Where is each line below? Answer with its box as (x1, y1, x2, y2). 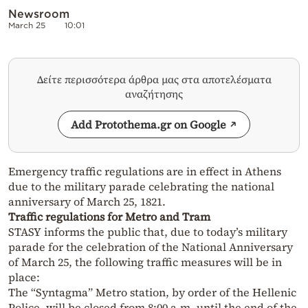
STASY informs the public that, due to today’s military (8, 224, 287, 240)
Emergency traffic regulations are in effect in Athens (8, 164, 281, 179)
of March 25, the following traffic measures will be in (8, 254, 282, 270)
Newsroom (8, 8, 69, 21)
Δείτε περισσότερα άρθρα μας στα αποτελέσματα (36, 72, 272, 87)
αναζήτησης (125, 87, 183, 102)
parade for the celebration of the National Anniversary (8, 239, 293, 255)
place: (8, 269, 40, 285)
